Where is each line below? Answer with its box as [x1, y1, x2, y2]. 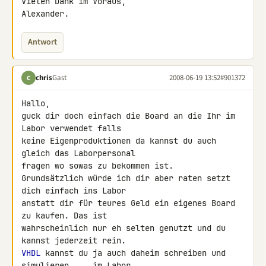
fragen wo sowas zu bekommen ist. [21, 160, 173, 171]
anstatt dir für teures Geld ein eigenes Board [21, 198, 235, 208]
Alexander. [21, 8, 69, 19]
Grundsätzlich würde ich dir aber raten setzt [21, 173, 230, 183]
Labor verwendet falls [21, 123, 126, 134]
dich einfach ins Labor [21, 185, 131, 196]
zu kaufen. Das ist [21, 210, 112, 221]
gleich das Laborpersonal [21, 148, 140, 159]
